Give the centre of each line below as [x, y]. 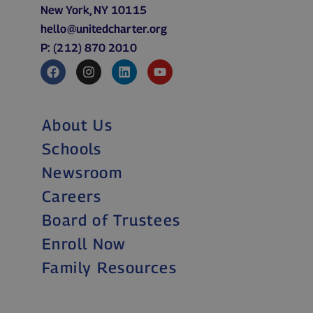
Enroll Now [84, 244]
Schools [72, 149]
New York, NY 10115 [94, 10]
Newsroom [82, 173]
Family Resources [110, 268]
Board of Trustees [111, 220]
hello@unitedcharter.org [104, 29]
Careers [72, 197]
